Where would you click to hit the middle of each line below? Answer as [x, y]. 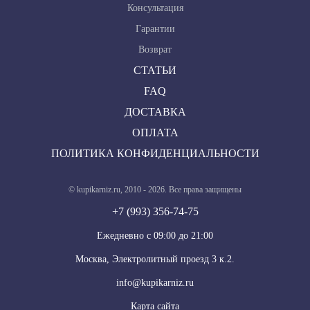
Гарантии [155, 29]
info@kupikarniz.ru [155, 283]
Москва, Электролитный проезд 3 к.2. [155, 259]
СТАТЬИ [155, 70]
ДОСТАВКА [155, 112]
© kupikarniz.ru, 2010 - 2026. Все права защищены [155, 190]
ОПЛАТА [155, 133]
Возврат [155, 49]
